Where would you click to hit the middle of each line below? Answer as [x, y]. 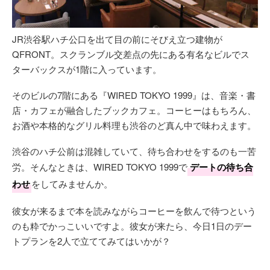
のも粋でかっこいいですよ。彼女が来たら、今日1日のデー [132, 225]
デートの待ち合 [221, 167]
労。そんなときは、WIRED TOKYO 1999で [100, 166]
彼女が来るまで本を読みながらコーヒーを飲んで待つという [134, 210]
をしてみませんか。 [72, 183]
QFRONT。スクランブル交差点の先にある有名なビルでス [131, 54]
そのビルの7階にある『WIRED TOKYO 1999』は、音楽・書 [134, 95]
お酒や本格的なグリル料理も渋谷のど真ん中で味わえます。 [134, 125]
